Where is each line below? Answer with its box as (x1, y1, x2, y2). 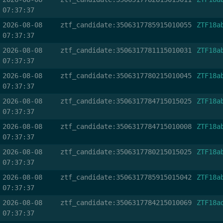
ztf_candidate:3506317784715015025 (60, 97, 192, 105)
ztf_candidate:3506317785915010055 (60, 21, 192, 29)
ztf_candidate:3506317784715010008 (60, 122, 192, 130)
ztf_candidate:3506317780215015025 (60, 148, 192, 156)
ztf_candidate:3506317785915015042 (60, 173, 192, 181)
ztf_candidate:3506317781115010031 (60, 46, 192, 54)
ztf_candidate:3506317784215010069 (60, 199, 192, 207)
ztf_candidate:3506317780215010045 (60, 72, 192, 80)
